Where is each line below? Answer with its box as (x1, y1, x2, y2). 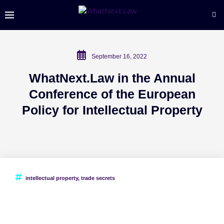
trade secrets (81, 175, 115, 181)
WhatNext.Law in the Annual (28, 71, 195, 85)
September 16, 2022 (91, 53, 147, 60)
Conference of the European (28, 87, 195, 101)
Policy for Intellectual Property (21, 103, 202, 117)
